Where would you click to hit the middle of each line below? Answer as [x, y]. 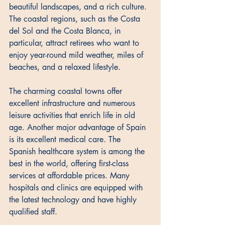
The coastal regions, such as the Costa [76, 19]
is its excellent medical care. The [66, 140]
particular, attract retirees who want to [75, 43]
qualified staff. [34, 212]
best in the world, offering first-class [70, 164]
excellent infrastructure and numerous [73, 103]
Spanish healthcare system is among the [78, 152]
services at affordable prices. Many [71, 176]
